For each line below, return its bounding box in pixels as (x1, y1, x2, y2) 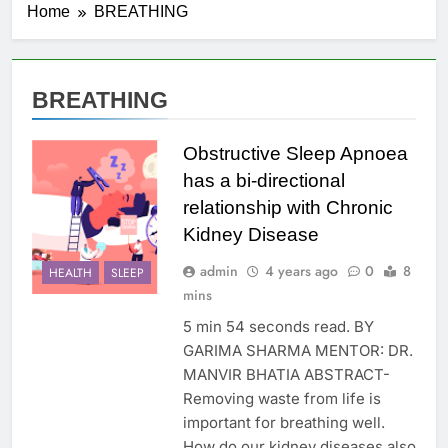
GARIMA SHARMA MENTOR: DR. (182, 341, 413, 361)
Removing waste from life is (182, 389, 381, 409)
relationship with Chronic (182, 197, 393, 219)
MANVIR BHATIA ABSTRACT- (182, 365, 390, 385)
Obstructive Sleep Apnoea (182, 143, 408, 165)
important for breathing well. (182, 413, 385, 433)
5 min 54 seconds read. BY (182, 317, 374, 337)
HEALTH (49, 264, 92, 282)
